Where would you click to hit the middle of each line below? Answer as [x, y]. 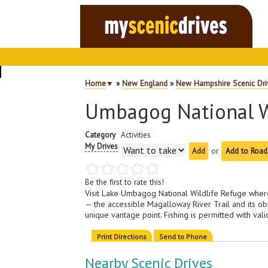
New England [145, 83]
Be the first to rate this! [125, 182]
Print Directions [122, 237]
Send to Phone [183, 237]
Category [100, 135]
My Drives [102, 146]
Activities [136, 135]
